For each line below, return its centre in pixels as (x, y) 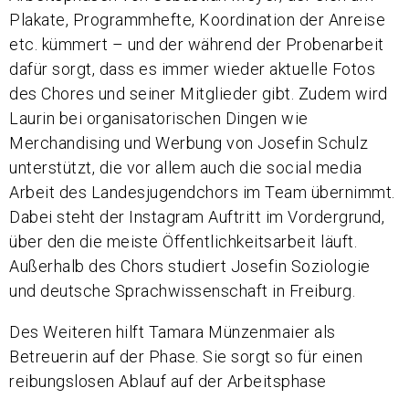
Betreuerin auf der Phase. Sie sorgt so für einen (186, 357)
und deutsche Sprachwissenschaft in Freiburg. (182, 291)
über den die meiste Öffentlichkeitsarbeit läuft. (183, 242)
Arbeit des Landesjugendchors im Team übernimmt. (202, 193)
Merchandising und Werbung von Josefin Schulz (189, 143)
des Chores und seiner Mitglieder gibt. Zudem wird (199, 94)
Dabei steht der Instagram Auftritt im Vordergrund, (197, 217)
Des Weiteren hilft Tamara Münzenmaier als (173, 332)
